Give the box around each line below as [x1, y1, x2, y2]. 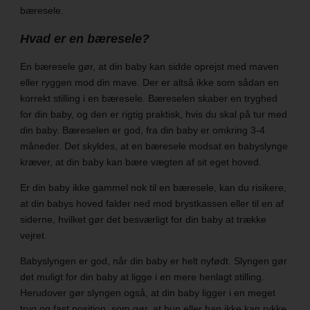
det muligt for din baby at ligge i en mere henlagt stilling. [19, 271, 264, 283]
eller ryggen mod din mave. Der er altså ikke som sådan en [19, 77, 279, 89]
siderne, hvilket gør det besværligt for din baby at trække [19, 214, 266, 226]
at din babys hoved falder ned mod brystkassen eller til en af [19, 198, 284, 210]
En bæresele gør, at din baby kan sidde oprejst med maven [19, 61, 279, 73]
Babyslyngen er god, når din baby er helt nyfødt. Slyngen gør [19, 255, 287, 267]
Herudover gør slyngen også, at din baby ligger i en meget [19, 287, 275, 299]
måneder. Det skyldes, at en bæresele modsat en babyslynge [19, 140, 288, 152]
